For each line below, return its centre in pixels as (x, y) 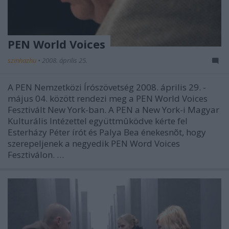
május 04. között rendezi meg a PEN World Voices (108, 98)
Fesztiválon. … (36, 154)
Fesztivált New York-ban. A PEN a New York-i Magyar (113, 109)
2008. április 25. (65, 60)
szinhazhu (23, 60)
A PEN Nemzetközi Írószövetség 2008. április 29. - (107, 87)
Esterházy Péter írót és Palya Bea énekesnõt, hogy (107, 132)
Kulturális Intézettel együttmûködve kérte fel (98, 121)
